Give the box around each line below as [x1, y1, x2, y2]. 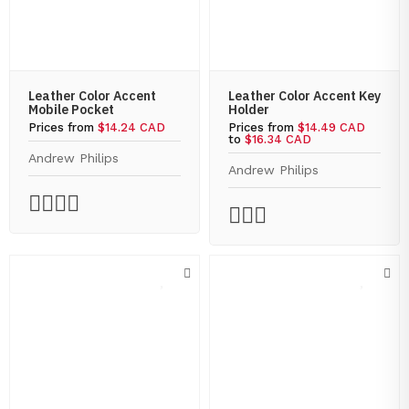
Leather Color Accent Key [228, 88, 381, 104]
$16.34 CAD [245, 132, 311, 146]
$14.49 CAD [298, 121, 365, 134]
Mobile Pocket [28, 101, 114, 118]
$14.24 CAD [98, 121, 165, 134]
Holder [228, 101, 269, 118]
